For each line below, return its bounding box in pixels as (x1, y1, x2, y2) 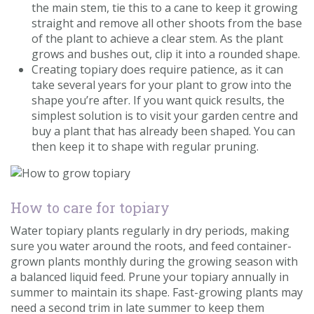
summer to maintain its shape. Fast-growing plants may (11, 285, 303, 300)
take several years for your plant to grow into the (32, 77, 292, 93)
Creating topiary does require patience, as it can (32, 62, 283, 77)
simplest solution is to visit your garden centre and (32, 108, 298, 123)
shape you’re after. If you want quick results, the (32, 93, 285, 108)
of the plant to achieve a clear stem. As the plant (32, 31, 283, 46)
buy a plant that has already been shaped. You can (32, 123, 295, 139)
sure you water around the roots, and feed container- (11, 238, 292, 254)
